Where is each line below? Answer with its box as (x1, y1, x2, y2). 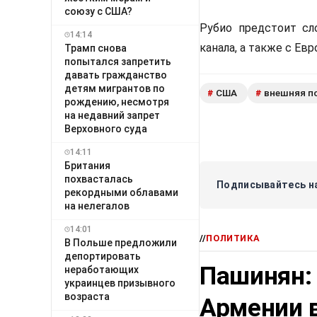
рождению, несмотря (64, 96, 169, 108)
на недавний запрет (64, 109, 160, 121)
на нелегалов (64, 200, 129, 212)
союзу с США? (64, 5, 132, 17)
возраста (64, 290, 110, 302)
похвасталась (64, 173, 133, 185)
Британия (64, 159, 110, 171)
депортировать (64, 250, 141, 262)
